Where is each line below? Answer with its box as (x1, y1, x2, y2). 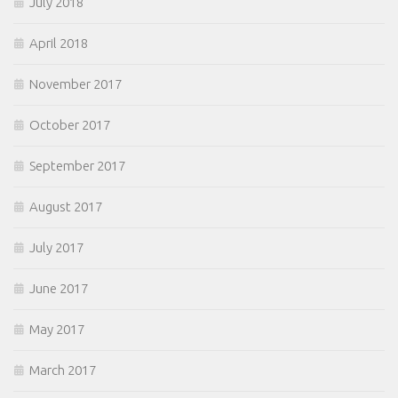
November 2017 (29, 76, 122, 92)
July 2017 (29, 240, 84, 256)
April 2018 (29, 36, 88, 52)
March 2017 (29, 362, 96, 378)
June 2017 (29, 281, 88, 297)
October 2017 (29, 117, 110, 133)
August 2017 (29, 199, 102, 215)
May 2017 (29, 322, 84, 338)
